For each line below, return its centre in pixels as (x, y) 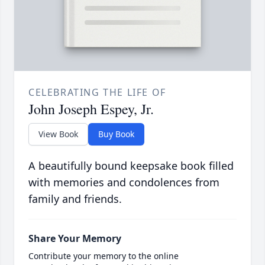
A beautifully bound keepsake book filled (131, 165)
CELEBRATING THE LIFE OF (97, 92)
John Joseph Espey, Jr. (91, 109)
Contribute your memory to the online (104, 256)
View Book (58, 134)
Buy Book (116, 134)
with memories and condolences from (124, 182)
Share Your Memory (75, 238)
